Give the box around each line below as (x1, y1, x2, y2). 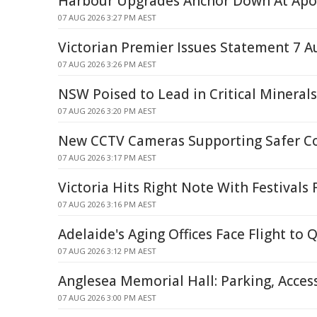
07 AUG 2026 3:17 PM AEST (58, 152, 156, 163)
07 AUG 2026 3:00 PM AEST (58, 292, 156, 303)
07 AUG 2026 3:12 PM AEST (58, 246, 156, 256)
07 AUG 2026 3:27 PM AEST (58, 12, 156, 23)
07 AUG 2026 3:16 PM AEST (58, 199, 156, 209)
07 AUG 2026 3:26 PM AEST (58, 59, 156, 69)
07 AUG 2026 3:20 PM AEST (58, 105, 156, 116)
